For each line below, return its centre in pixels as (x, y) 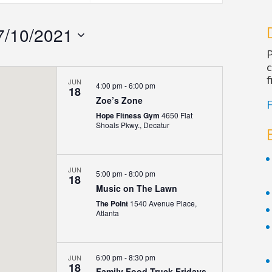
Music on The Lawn (136, 188)
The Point (113, 203)
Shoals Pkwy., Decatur (156, 125)
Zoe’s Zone (119, 100)
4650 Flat (177, 115)
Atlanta (107, 213)
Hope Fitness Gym (128, 115)
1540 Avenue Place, (163, 203)
